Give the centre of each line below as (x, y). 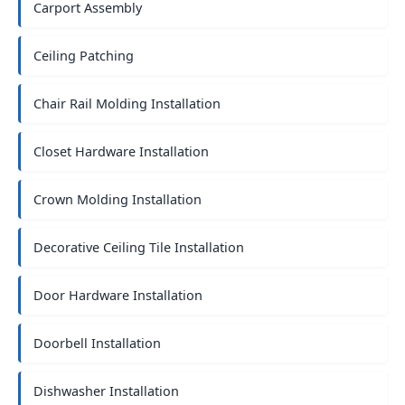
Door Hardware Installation (118, 295)
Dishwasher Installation (106, 391)
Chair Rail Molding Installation (127, 104)
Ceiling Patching (84, 56)
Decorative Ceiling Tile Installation (139, 247)
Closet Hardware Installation (121, 151)
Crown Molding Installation (118, 199)
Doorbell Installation (97, 343)
